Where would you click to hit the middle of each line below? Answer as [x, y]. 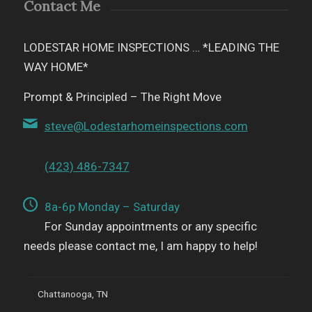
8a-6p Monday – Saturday [112, 207]
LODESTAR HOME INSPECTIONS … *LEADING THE [151, 48]
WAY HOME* [56, 67]
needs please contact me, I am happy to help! [140, 246]
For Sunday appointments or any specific [150, 227]
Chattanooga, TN [73, 294]
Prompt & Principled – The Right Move [122, 96]
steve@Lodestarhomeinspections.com [146, 126]
